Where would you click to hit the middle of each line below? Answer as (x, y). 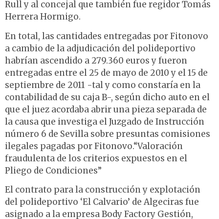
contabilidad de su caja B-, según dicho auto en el (107, 97)
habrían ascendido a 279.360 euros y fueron (96, 60)
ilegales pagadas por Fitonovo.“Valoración (94, 146)
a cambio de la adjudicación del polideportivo (100, 48)
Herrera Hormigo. (43, 17)
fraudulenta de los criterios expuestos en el (96, 158)
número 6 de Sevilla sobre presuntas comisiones (108, 134)
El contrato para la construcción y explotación (103, 190)
